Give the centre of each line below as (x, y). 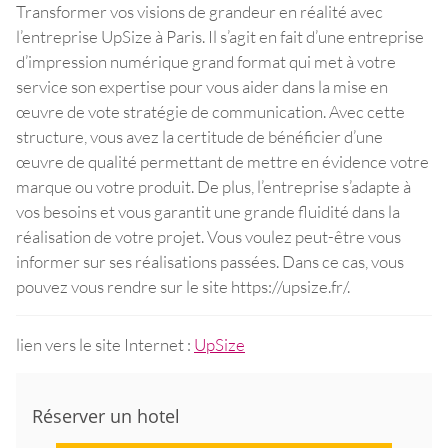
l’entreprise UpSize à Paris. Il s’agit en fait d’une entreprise (220, 37)
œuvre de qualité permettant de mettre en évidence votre (222, 162)
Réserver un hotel (106, 416)
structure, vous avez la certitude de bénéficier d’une (199, 137)
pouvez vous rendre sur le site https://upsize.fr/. (183, 287)
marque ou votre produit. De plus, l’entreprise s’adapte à (213, 187)
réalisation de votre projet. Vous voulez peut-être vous (208, 237)
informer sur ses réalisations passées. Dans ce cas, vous (210, 262)
